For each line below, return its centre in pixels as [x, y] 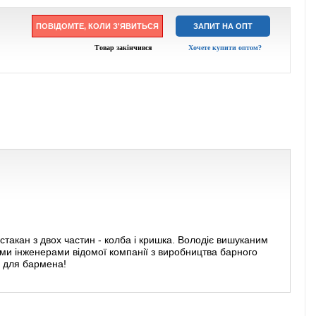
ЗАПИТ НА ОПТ [223, 26]
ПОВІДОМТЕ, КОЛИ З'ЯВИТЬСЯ [97, 26]
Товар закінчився [123, 48]
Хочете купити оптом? [225, 48]
